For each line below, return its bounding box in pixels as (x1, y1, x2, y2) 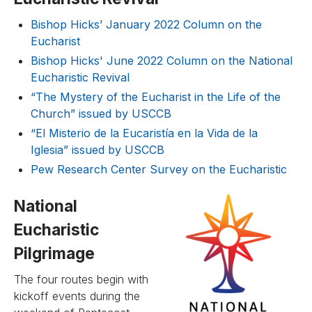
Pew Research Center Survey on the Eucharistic (31, 162, 287, 176)
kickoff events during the (14, 289, 140, 303)
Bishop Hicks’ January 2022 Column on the (31, 17, 262, 31)
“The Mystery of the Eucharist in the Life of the (31, 90, 281, 104)
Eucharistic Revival (31, 70, 133, 84)
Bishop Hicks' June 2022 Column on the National (31, 54, 292, 68)
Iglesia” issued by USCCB (31, 143, 164, 157)
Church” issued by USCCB (31, 107, 171, 120)
